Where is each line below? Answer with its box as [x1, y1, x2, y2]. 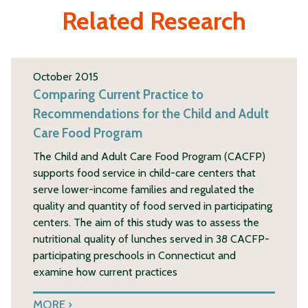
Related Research [62, 5, 246, 36]
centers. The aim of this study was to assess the [33, 215, 259, 229]
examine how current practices [33, 265, 177, 278]
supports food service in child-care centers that [33, 166, 256, 179]
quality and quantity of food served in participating [33, 199, 272, 212]
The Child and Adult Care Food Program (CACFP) [33, 149, 265, 163]
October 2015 [33, 69, 98, 83]
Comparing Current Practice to [33, 86, 203, 102]
